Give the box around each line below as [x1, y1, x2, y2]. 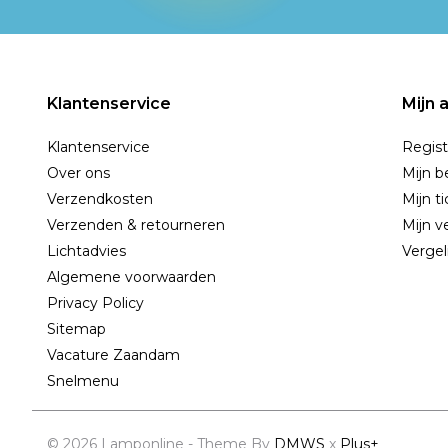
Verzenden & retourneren [47, 216, 225, 234]
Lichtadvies [47, 242, 126, 260]
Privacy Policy [47, 294, 144, 312]
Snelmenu [47, 372, 119, 390]
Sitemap [47, 320, 106, 338]
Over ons [47, 164, 110, 182]
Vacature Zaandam [47, 346, 180, 364]
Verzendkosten [47, 190, 153, 208]
